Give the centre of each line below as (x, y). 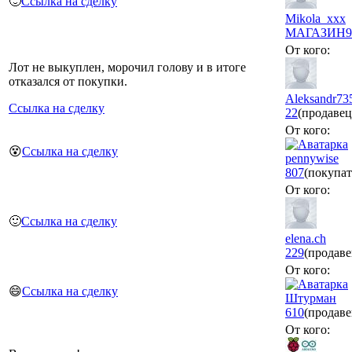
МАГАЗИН (315, 32)
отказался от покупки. (68, 81)
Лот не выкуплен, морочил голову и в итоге (127, 67)
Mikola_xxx (315, 18)
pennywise (312, 158)
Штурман (311, 298)
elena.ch (306, 238)
